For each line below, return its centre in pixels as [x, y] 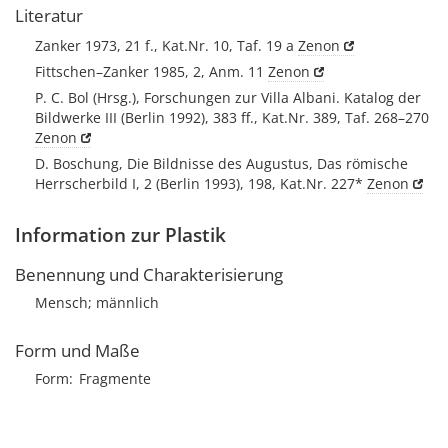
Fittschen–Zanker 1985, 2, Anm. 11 [151, 71]
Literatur [49, 15]
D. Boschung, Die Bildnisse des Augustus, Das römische [221, 163]
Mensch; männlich [97, 302]
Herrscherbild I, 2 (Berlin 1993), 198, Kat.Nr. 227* [201, 183]
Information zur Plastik [120, 235]
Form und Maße [77, 350]
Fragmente [115, 378]
